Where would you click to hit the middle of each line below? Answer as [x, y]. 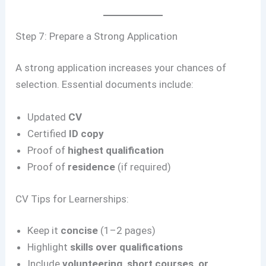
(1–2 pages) [127, 231]
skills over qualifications [127, 247]
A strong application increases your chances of [121, 68]
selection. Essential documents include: [105, 85]
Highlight [49, 247]
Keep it [44, 231]
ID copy [87, 134]
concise [80, 231]
